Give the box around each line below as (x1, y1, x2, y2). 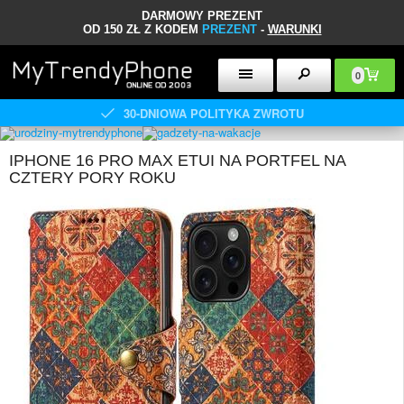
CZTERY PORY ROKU (9, 169, 176, 187)
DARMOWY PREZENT (142, 9, 262, 23)
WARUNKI (267, 23, 322, 36)
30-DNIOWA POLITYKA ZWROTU (123, 104, 304, 122)
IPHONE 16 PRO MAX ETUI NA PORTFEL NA (9, 151, 345, 170)
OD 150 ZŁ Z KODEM (82, 23, 202, 36)
